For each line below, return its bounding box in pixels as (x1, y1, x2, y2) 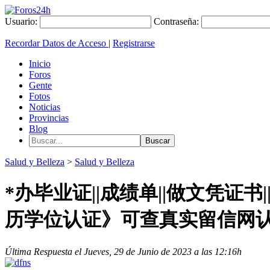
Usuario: (5, 16, 37, 27)
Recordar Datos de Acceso (5, 38, 108, 48)
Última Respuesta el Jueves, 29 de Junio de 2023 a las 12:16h (5, 246, 242, 257)
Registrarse (113, 38, 155, 48)
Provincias (29, 113, 69, 123)
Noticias (29, 102, 60, 112)
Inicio (29, 58, 51, 69)
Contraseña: (154, 16, 199, 27)
